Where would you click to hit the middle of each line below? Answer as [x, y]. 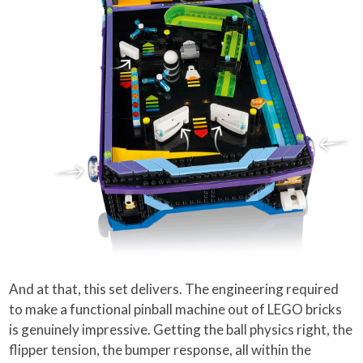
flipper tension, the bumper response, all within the [160, 349]
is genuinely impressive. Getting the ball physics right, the [181, 329]
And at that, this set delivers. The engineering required [174, 288]
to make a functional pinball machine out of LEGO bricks [176, 309]
